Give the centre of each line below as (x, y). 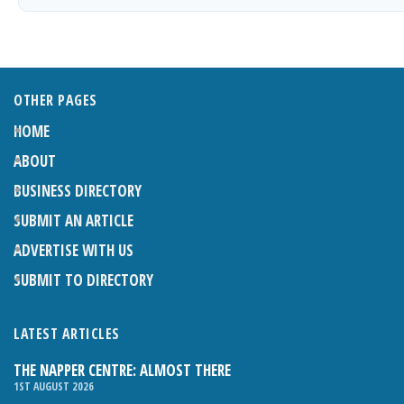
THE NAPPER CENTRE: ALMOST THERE (122, 370)
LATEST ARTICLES (67, 333)
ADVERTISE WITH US (73, 250)
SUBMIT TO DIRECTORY (83, 280)
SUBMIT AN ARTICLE (73, 220)
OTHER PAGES (55, 100)
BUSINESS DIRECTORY (78, 190)
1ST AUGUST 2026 (54, 386)
